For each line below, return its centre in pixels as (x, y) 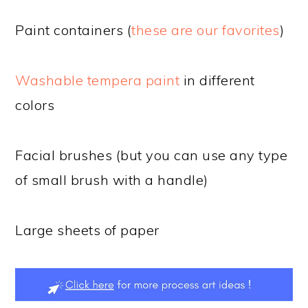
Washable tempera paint (98, 80)
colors (35, 105)
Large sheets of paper (87, 230)
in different (217, 80)
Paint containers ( (74, 30)
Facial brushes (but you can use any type (152, 155)
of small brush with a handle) (112, 180)
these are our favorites (206, 30)
